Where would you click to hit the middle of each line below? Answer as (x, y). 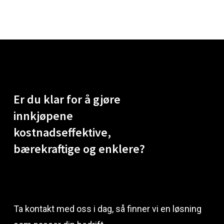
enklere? (121, 148)
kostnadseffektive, (62, 132)
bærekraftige (47, 148)
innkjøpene (43, 115)
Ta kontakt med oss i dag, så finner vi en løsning (107, 208)
